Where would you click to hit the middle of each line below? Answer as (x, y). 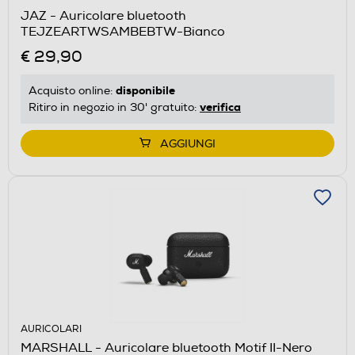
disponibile (145, 90)
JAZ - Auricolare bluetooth (103, 15)
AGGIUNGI (188, 143)
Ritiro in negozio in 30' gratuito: (114, 107)
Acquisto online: (72, 90)
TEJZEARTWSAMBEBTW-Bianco (123, 31)
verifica (220, 107)
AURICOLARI (51, 329)
